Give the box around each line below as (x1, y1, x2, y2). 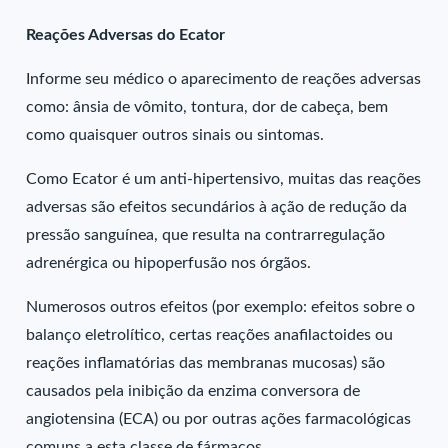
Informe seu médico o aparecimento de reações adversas (26, 71, 422, 87)
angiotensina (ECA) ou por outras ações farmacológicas (26, 411, 412, 427)
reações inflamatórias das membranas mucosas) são (26, 355, 386, 371)
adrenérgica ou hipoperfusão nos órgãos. (26, 255, 312, 271)
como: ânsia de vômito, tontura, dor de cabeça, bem (26, 99, 389, 115)
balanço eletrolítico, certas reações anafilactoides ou (26, 327, 394, 343)
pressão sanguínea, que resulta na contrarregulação (26, 227, 386, 243)
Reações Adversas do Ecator (26, 27, 226, 43)
